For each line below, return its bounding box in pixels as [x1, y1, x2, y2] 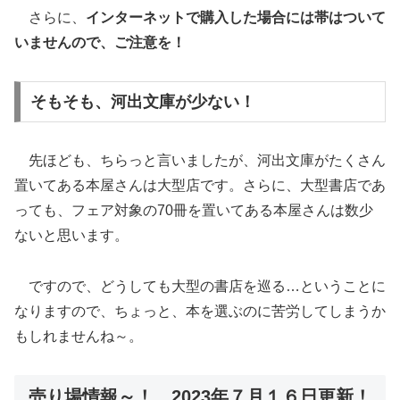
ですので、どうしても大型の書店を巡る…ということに [14, 278, 386, 294]
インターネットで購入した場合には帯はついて [86, 10, 386, 26]
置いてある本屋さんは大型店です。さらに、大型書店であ [14, 178, 386, 194]
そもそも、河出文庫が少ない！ [29, 93, 255, 112]
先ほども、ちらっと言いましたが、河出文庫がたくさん [14, 153, 386, 169]
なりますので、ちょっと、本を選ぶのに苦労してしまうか [14, 303, 386, 319]
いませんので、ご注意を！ [14, 35, 186, 51]
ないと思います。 [14, 228, 129, 244]
